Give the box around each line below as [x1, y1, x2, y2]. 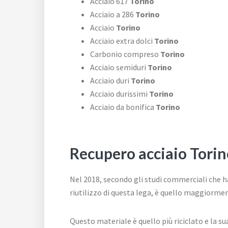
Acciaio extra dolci [90, 36, 153, 46]
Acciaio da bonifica [90, 102, 154, 112]
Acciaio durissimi [90, 89, 148, 99]
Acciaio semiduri [90, 62, 146, 73]
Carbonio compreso [90, 49, 160, 60]
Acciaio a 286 [90, 9, 134, 20]
